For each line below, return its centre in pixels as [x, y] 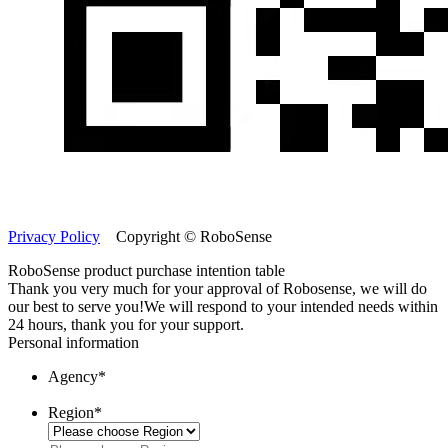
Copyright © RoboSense [186, 236]
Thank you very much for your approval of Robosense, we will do [217, 288]
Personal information [73, 342]
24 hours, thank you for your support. [126, 324]
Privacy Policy [54, 236]
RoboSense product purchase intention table [146, 270]
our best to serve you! [76, 306]
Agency [73, 376]
